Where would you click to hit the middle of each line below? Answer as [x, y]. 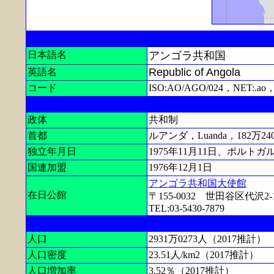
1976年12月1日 [180, 167]
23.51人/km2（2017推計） [203, 255]
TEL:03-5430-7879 [186, 208]
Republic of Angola [194, 72]
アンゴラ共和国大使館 [197, 183]
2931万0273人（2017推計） [207, 239]
